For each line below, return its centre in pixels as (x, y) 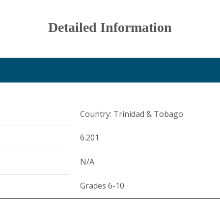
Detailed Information (110, 27)
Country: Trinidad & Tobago (132, 114)
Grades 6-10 (102, 186)
